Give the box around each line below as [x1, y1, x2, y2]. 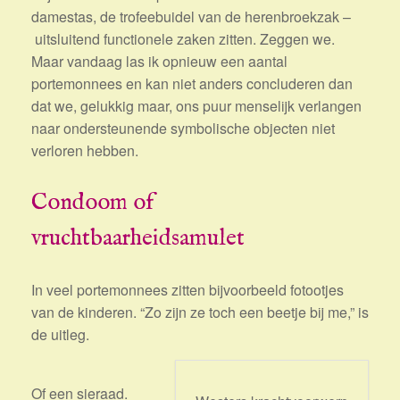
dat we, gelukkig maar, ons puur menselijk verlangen [31, 96, 362, 116]
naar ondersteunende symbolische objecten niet [31, 118, 335, 138]
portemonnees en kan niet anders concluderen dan [31, 73, 353, 94]
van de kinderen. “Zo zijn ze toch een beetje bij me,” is [31, 302, 369, 323]
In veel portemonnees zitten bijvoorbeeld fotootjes [31, 279, 344, 301]
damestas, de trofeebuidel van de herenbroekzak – [31, 6, 351, 27]
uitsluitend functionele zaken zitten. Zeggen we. [31, 29, 335, 49]
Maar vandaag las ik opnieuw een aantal [31, 51, 287, 71]
